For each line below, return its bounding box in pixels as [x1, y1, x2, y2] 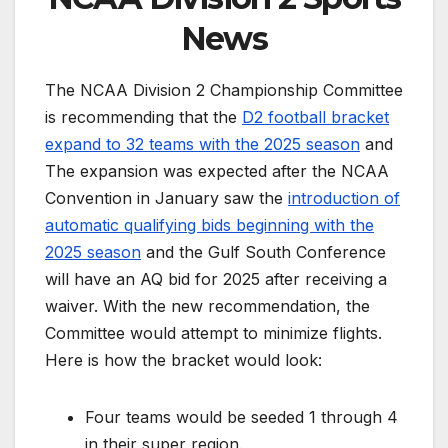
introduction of [288, 187, 400, 208]
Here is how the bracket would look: [45, 349, 322, 370]
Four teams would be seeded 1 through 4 [85, 406, 398, 427]
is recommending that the [45, 106, 242, 127]
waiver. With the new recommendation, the [45, 295, 370, 316]
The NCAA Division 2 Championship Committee [45, 79, 403, 100]
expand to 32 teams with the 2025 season [45, 133, 360, 154]
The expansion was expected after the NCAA [45, 160, 389, 181]
